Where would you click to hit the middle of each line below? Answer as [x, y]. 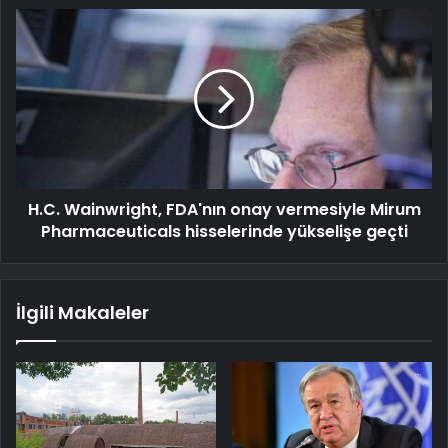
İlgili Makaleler [82, 313]
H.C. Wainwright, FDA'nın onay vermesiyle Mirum [224, 210]
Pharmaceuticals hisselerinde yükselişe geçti [224, 232]
